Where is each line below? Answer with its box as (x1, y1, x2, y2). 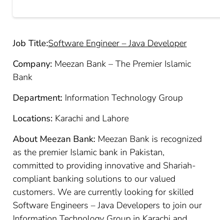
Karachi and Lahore (53, 112, 129, 124)
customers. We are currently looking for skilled (13, 186, 194, 198)
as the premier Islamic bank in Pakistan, (13, 146, 165, 158)
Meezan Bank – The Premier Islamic (52, 58, 192, 70)
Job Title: (13, 37, 49, 49)
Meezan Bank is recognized (95, 133, 202, 145)
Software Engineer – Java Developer (48, 37, 187, 49)
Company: (13, 58, 53, 70)
